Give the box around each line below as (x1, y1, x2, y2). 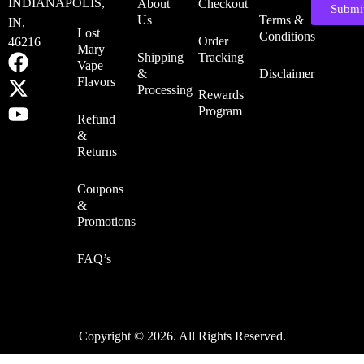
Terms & (258, 13, 304, 28)
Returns (76, 145, 117, 159)
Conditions (258, 29, 315, 44)
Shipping (137, 50, 184, 65)
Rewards (198, 88, 245, 102)
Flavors (76, 75, 115, 89)
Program (198, 104, 243, 119)
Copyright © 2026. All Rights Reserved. (78, 329, 286, 344)
